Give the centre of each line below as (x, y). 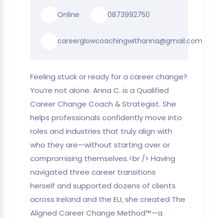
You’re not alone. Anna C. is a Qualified (100, 90)
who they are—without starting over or (100, 145)
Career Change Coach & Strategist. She (103, 104)
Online (68, 15)
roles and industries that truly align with (101, 131)
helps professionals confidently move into (106, 117)
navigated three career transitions (93, 172)
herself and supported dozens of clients (103, 185)
